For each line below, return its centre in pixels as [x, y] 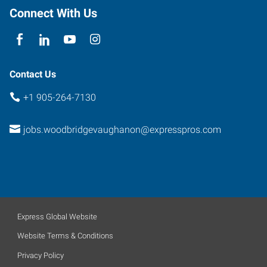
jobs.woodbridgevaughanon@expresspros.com [122, 130]
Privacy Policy [41, 255]
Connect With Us [53, 13]
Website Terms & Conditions [65, 236]
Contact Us [33, 74]
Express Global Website [57, 216]
